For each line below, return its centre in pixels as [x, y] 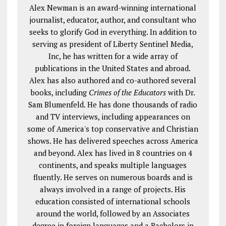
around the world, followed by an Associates [113, 213]
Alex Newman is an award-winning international [113, 7]
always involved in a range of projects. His [113, 189]
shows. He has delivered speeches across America [113, 140]
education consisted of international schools [113, 201]
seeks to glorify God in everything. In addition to [113, 32]
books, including [60, 92]
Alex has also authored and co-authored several [113, 80]
